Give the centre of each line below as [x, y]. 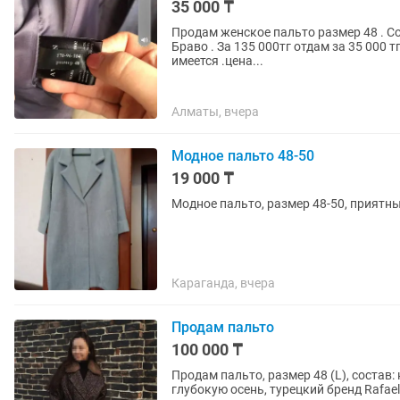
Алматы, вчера [215, 112]
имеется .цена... [217, 61]
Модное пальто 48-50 [243, 156]
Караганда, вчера [223, 283]
